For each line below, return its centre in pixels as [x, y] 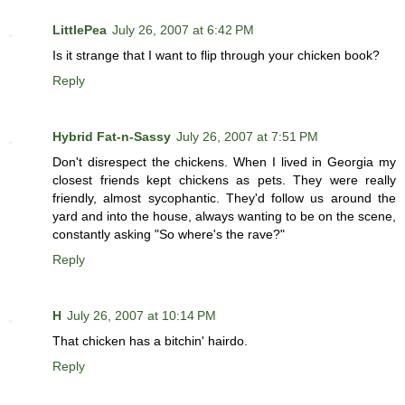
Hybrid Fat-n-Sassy [112, 137]
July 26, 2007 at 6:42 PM [183, 30]
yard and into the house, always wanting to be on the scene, [224, 217]
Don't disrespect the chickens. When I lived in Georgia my [224, 162]
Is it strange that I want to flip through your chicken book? [216, 56]
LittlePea [80, 30]
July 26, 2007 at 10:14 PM [141, 316]
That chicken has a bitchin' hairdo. [150, 341]
